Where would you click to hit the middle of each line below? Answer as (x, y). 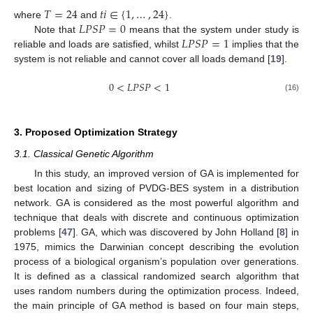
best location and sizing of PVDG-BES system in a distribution (156, 188)
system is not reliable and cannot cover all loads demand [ (142, 58)
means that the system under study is (212, 29)
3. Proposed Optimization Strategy (96, 132)
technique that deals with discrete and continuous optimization (156, 218)
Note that (56, 29)
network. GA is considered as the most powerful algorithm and (156, 203)
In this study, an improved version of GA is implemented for (166, 174)
